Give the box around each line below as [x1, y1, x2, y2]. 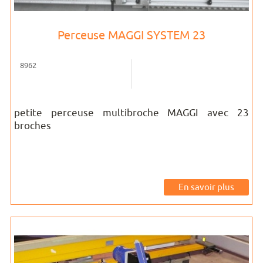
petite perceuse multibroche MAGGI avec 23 [14, 107, 249, 119]
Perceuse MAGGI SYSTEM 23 [58, 28, 205, 42]
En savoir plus [178, 182, 234, 192]
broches [14, 120, 51, 131]
